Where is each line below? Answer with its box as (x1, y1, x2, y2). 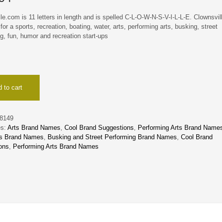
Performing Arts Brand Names (13, 143, 99, 151)
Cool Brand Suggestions (64, 124, 134, 132)
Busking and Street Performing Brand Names (48, 133, 177, 141)
